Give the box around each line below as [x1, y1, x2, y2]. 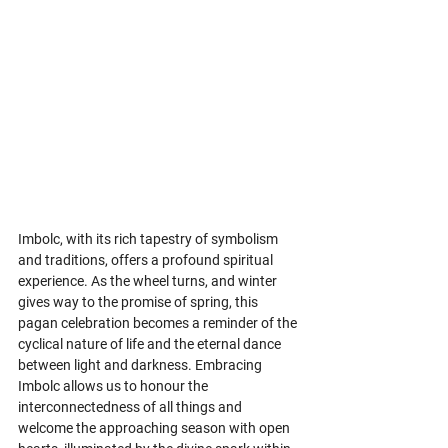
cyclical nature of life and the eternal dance [18, 336, 284, 353]
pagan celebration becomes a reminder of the [18, 315, 300, 332]
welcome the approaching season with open [18, 420, 293, 437]
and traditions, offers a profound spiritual [18, 252, 276, 269]
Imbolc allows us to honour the [18, 378, 211, 395]
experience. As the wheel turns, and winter [18, 273, 280, 290]
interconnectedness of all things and [18, 399, 245, 416]
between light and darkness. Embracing [18, 357, 265, 374]
